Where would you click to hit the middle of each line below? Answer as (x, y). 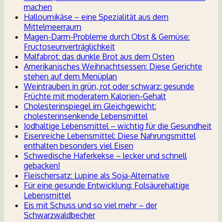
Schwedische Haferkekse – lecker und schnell (105, 156)
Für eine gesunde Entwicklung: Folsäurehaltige (107, 186)
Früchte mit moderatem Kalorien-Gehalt (95, 96)
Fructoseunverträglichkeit (69, 47)
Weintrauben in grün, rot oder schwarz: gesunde (109, 86)
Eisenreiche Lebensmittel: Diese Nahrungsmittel (110, 136)
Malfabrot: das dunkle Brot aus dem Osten (99, 57)
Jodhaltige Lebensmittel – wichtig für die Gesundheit (118, 126)
